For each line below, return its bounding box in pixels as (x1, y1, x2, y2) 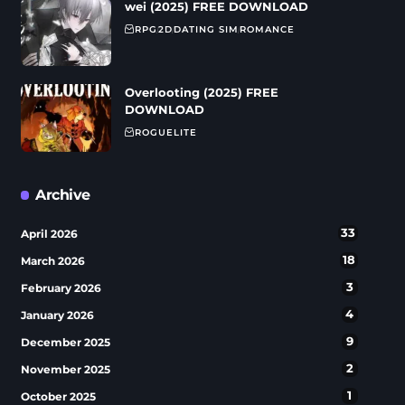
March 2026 (20, 254, 85, 268)
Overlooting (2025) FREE (124, 85, 278, 99)
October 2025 (20, 390, 96, 403)
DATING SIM (173, 24, 239, 35)
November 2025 (20, 363, 110, 376)
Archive (35, 186, 90, 203)
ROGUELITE (134, 127, 197, 138)
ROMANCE (239, 24, 295, 35)
